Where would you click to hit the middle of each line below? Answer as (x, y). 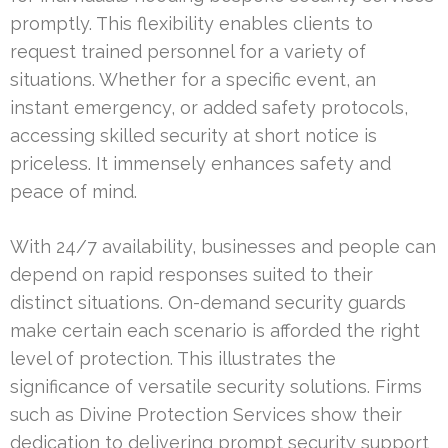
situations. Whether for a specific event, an (193, 80)
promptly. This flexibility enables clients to (191, 24)
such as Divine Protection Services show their (206, 415)
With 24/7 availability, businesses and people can (223, 247)
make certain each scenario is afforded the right (215, 331)
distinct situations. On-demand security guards (208, 303)
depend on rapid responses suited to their (191, 275)
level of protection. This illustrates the (173, 359)
